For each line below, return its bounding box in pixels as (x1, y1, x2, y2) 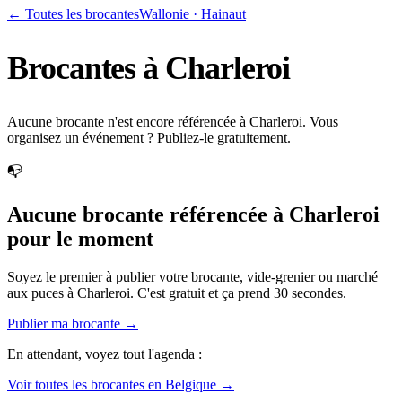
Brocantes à (7, 49, 166, 86)
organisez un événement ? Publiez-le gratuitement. (7, 129, 291, 145)
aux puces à (7, 284, 77, 301)
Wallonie (139, 6, 189, 22)
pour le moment (7, 226, 153, 250)
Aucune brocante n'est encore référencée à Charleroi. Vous (7, 113, 338, 129)
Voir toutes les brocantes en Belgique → (7, 376, 234, 392)
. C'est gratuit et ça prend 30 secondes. (130, 284, 346, 301)
